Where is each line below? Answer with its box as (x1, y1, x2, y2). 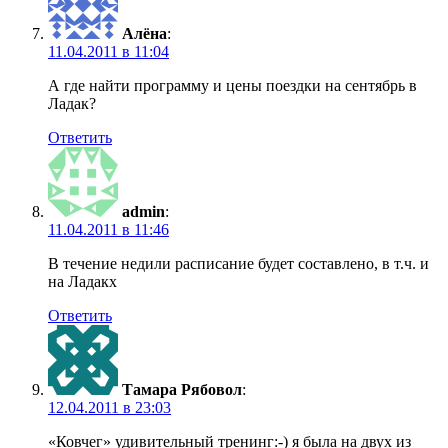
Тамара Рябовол (122, 381, 242, 399)
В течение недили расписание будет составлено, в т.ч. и (48, 255, 429, 273)
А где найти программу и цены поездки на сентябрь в (48, 77, 417, 95)
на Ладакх (48, 273, 117, 291)
